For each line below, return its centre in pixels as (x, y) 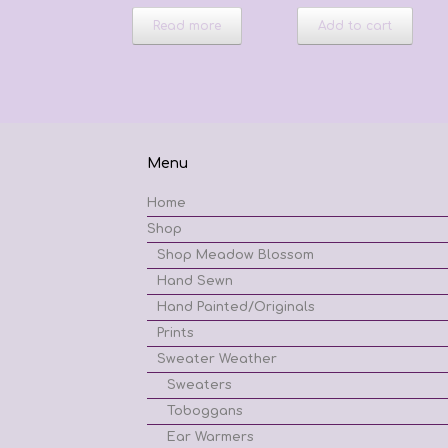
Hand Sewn (195, 280)
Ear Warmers (210, 436)
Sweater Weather (217, 358)
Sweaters (199, 384)
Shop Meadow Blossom (235, 254)
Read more (187, 25)
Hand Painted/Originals (236, 306)
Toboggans (205, 410)
